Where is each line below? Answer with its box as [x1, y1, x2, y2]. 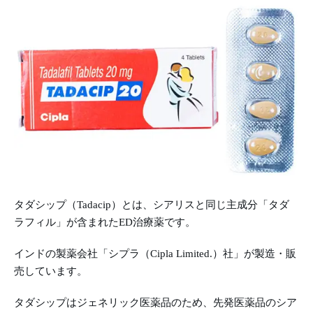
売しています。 [14, 265, 87, 277]
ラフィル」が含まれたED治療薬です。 [14, 216, 196, 228]
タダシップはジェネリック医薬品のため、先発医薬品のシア [14, 296, 297, 308]
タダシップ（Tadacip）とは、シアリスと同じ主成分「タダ [14, 198, 289, 210]
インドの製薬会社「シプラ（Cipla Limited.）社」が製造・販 [14, 247, 296, 259]
